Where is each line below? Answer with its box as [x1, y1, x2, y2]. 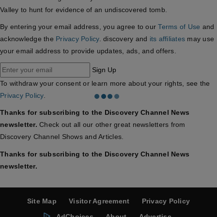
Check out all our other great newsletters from [37, 121, 186, 129]
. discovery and [99, 35, 150, 43]
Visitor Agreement [69, 197, 130, 205]
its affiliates [149, 35, 185, 43]
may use [185, 35, 214, 43]
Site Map [27, 197, 57, 205]
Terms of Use [158, 23, 201, 31]
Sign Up [92, 65, 117, 74]
